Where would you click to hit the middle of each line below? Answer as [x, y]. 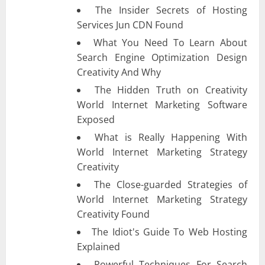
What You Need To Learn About [170, 42]
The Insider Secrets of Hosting [171, 10]
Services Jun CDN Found [130, 25]
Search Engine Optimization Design [162, 57]
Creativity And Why [119, 72]
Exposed [96, 119]
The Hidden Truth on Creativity [171, 90]
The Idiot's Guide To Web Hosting [170, 232]
